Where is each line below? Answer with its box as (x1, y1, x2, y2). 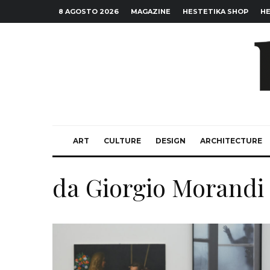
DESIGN (155, 136, 186, 145)
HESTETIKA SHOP (183, 7, 248, 16)
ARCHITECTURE (200, 136, 262, 145)
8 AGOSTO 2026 (58, 7, 119, 16)
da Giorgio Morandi (52, 171, 264, 203)
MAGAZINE (131, 7, 171, 16)
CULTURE (104, 136, 141, 145)
